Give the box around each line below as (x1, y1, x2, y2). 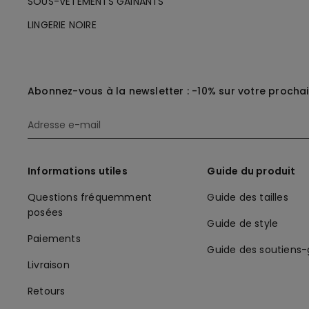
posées (28, 205, 63, 219)
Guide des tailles (207, 190, 288, 204)
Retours (28, 283, 66, 298)
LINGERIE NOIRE (28, 17, 97, 32)
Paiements (28, 231, 81, 246)
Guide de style (207, 216, 279, 230)
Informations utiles (28, 163, 128, 178)
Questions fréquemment (28, 190, 152, 204)
